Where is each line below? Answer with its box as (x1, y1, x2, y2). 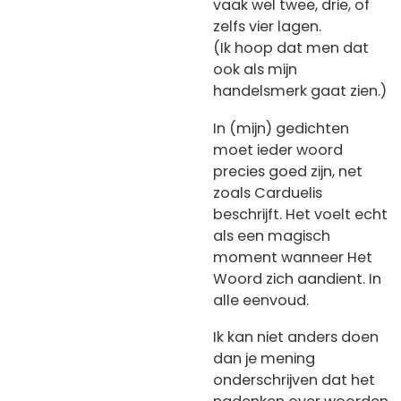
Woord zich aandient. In (213, 268, 381, 289)
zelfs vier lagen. (213, 16, 321, 38)
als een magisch (213, 225, 330, 246)
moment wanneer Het (213, 246, 372, 268)
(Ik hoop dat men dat (213, 38, 369, 59)
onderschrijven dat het (213, 370, 375, 391)
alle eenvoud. (213, 289, 309, 311)
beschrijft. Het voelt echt (213, 203, 388, 225)
